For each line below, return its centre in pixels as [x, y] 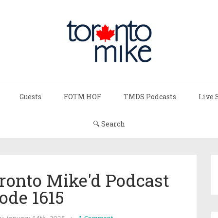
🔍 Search [109, 124]
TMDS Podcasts [150, 97]
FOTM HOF [82, 97]
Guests [30, 97]
